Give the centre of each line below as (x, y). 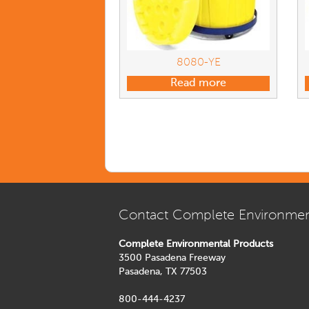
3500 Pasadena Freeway (172, 258)
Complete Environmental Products (196, 245)
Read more (199, 84)
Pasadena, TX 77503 (163, 272)
